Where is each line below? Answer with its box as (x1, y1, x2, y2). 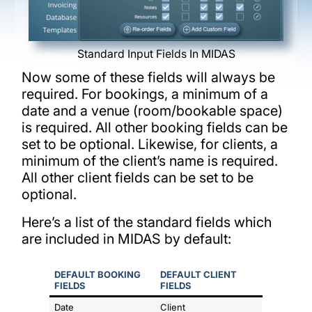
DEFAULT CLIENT (160, 268, 237, 280)
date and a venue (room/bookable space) (21, 102, 283, 120)
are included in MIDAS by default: (21, 231, 231, 248)
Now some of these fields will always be (21, 69, 275, 86)
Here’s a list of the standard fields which (21, 214, 272, 231)
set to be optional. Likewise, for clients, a (21, 136, 278, 153)
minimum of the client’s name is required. (21, 153, 278, 170)
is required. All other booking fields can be (21, 119, 288, 136)
